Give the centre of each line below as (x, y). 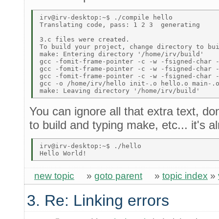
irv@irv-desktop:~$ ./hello (92, 146)
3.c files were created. (87, 39)
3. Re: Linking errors (98, 200)
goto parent (118, 175)
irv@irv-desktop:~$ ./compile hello (108, 17)
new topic (54, 175)
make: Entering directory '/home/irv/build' (124, 54)
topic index (185, 175)
